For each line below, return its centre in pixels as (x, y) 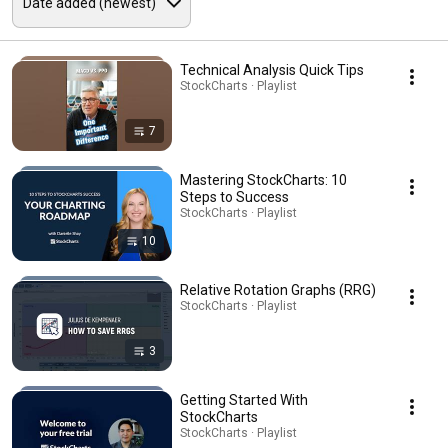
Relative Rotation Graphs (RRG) (278, 290)
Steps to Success (234, 197)
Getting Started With (244, 400)
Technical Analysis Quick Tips (272, 70)
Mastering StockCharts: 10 (263, 180)
